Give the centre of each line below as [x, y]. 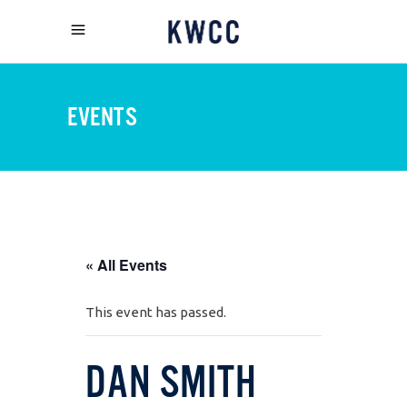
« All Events [126, 265]
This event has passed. [156, 312]
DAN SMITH [171, 381]
